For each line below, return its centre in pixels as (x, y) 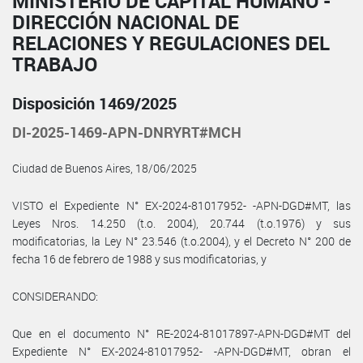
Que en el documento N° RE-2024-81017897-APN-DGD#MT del (181, 333)
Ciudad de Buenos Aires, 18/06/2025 (105, 168)
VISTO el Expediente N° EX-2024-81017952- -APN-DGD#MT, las (181, 205)
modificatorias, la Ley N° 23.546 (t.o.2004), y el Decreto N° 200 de (181, 241)
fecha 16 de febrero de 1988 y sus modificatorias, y (139, 258)
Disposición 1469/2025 (94, 103)
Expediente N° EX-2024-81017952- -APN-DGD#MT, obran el (181, 351)
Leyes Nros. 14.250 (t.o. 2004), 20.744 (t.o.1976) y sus (181, 223)
